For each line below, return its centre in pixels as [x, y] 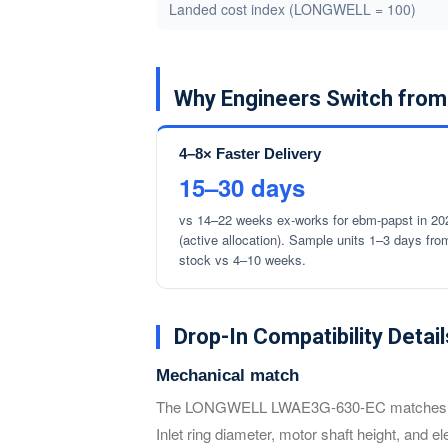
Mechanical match [227, 375]
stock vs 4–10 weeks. [242, 259]
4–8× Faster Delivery [250, 153]
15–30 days [242, 187]
